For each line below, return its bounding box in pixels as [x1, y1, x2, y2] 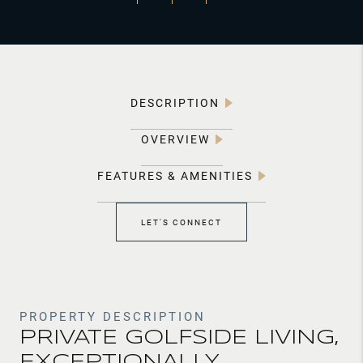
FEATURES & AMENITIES [97, 168, 253, 183]
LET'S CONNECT [141, 216, 222, 228]
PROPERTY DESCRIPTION [19, 308, 206, 324]
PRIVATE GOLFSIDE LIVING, [19, 328, 339, 348]
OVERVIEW [140, 131, 210, 147]
